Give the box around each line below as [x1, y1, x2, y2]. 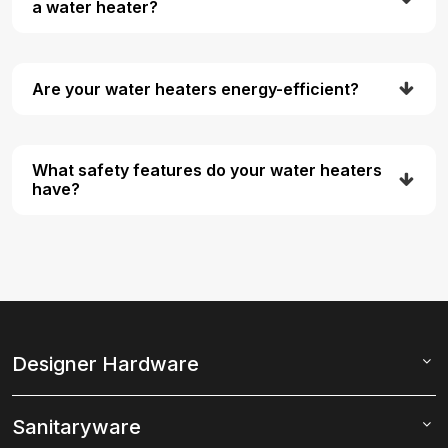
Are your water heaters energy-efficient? [32, 78, 359, 99]
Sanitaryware [12, 415, 141, 440]
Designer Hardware [12, 352, 199, 377]
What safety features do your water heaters [32, 160, 382, 181]
